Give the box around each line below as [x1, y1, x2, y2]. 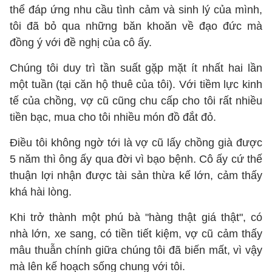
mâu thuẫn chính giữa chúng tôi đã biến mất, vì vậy [10, 244, 262, 256]
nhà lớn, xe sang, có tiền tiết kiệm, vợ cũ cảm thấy [10, 228, 262, 240]
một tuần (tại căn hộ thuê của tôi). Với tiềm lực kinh [10, 78, 262, 90]
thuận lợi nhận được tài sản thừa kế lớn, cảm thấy [10, 169, 262, 182]
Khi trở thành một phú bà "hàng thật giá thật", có [10, 211, 262, 223]
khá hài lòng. [10, 186, 72, 198]
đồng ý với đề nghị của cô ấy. [10, 36, 152, 49]
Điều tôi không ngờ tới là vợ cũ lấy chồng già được [10, 137, 262, 149]
